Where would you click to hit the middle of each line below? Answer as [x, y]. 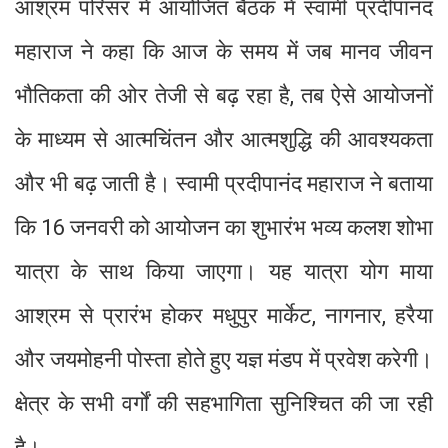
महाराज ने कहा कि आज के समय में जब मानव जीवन [224, 52]
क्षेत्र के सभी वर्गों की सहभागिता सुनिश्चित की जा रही [224, 404]
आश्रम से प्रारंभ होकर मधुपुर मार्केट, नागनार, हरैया [224, 316]
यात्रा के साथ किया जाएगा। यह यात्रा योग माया [224, 272]
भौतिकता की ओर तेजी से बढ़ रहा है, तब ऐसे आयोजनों [224, 96]
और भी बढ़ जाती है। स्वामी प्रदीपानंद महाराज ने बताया [224, 184]
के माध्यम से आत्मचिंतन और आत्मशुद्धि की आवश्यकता [224, 140]
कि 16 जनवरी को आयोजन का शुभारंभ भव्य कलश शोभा [224, 228]
